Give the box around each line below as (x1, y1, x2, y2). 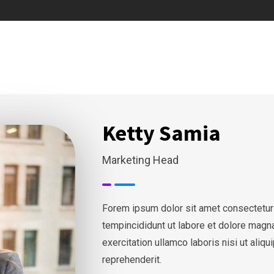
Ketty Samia (102, 119, 221, 147)
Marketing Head (102, 154, 179, 166)
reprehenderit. (102, 254, 161, 265)
